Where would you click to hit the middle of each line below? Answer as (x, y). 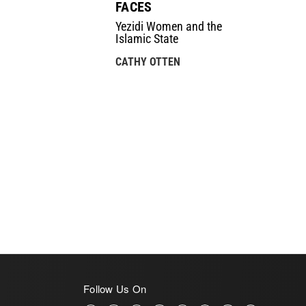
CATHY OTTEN (148, 62)
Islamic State (147, 39)
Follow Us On (115, 288)
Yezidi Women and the (169, 27)
